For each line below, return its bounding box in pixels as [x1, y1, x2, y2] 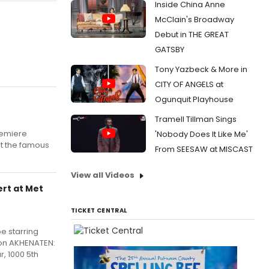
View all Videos [71, 169, 134, 181]
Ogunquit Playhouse [155, 94, 234, 105]
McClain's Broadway [155, 14, 234, 25]
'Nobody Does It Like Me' [155, 128, 248, 140]
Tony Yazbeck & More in [155, 64, 247, 75]
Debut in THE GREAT [155, 29, 229, 40]
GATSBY [155, 44, 184, 55]
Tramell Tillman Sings [155, 113, 237, 125]
